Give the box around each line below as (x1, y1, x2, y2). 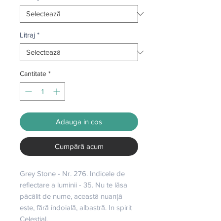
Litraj (20, 31, 35, 39)
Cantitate (20, 70, 46, 77)
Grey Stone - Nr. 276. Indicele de (20, 169, 125, 178)
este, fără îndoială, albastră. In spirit (20, 203, 132, 212)
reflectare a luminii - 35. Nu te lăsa (20, 181, 127, 189)
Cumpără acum (54, 142, 104, 150)
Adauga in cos (56, 117, 102, 126)
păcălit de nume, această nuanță (20, 192, 122, 200)
